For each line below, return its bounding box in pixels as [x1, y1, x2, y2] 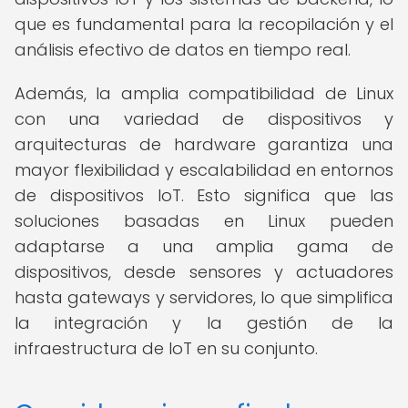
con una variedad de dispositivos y [15, 107, 393, 130]
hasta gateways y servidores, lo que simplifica [15, 286, 393, 309]
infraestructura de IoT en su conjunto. [15, 337, 318, 360]
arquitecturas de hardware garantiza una [15, 133, 393, 156]
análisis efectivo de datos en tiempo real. [15, 38, 351, 61]
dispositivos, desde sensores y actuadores [15, 260, 393, 283]
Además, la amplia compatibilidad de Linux [15, 82, 393, 105]
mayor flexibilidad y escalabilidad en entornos [15, 158, 393, 181]
